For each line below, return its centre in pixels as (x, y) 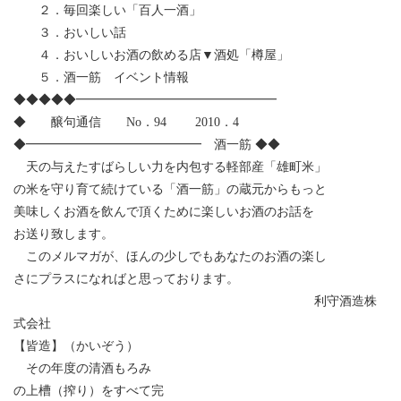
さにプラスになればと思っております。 (126, 278)
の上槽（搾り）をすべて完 (89, 390)
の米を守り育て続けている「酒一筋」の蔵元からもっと (170, 189)
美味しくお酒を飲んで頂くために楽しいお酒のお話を (164, 211)
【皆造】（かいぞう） (76, 346)
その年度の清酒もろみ (82, 368)
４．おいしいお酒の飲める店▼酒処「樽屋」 (158, 55)
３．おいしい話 (70, 32)
